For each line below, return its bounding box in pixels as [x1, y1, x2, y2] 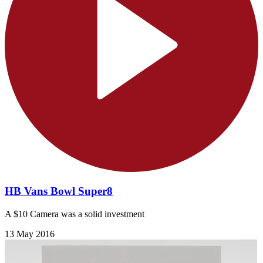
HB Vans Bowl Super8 [5, 185, 113, 198]
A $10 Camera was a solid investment [5, 208, 144, 219]
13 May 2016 [5, 228, 55, 239]
